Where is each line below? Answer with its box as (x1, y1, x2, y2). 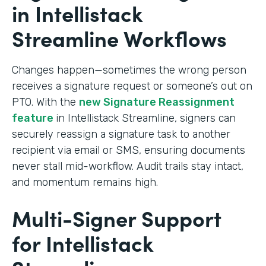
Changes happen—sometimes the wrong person (12, 63, 246, 77)
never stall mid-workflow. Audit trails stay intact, (12, 159, 243, 173)
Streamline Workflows (12, 22, 227, 53)
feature (12, 111, 56, 125)
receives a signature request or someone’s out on (12, 79, 252, 93)
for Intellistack (12, 227, 153, 258)
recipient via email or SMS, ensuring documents (12, 143, 245, 157)
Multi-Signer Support (12, 202, 221, 233)
